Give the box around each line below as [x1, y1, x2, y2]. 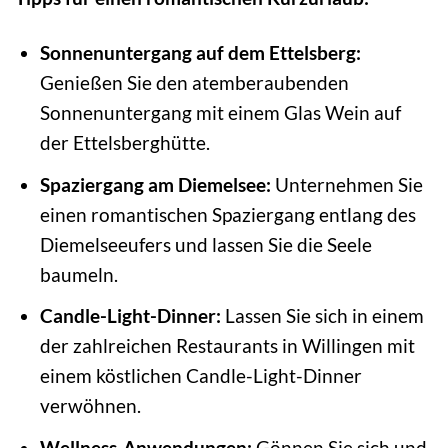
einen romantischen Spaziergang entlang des [39, 202, 416, 226]
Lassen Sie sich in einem [220, 304, 424, 328]
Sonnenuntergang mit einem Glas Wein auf [39, 100, 401, 124]
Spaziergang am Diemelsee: [39, 172, 271, 196]
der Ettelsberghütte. [39, 130, 210, 154]
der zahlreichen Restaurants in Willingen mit [39, 334, 415, 358]
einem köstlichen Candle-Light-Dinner [39, 364, 362, 388]
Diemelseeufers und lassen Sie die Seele [39, 232, 372, 256]
